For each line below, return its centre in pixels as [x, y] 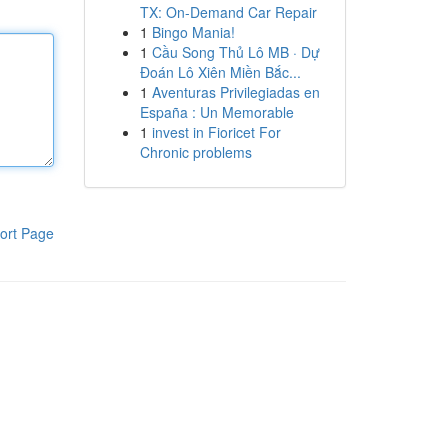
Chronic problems [195, 152]
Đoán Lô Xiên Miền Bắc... [220, 72]
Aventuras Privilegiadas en [235, 92]
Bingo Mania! [193, 32]
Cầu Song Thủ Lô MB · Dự [235, 52]
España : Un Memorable [216, 112]
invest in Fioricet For [216, 132]
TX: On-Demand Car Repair [228, 12]
